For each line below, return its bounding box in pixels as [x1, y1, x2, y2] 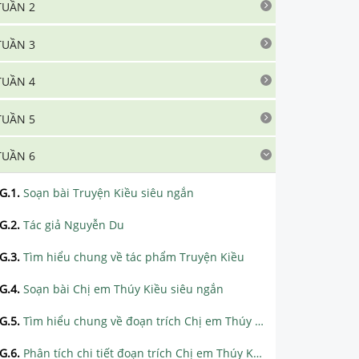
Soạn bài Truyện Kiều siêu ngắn [23, 185, 194, 200]
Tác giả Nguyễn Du [23, 217, 124, 232]
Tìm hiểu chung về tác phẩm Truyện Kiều [23, 249, 244, 264]
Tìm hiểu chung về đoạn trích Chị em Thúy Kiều [23, 313, 255, 329]
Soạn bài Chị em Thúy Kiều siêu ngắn [23, 281, 224, 296]
